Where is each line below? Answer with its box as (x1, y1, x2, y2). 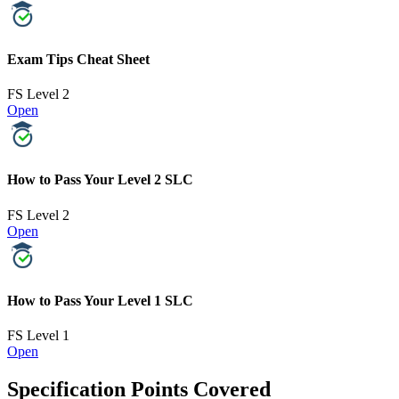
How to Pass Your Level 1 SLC (7, 292, 193, 308)
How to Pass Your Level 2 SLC (7, 172, 193, 188)
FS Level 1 (7, 328, 69, 344)
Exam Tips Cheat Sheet (7, 51, 150, 67)
